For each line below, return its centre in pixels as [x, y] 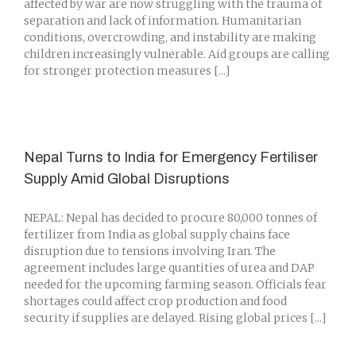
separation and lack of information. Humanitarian [163, 21]
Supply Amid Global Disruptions [127, 179]
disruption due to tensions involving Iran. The [150, 251]
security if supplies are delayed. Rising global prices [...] [175, 318]
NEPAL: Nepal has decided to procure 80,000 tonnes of [170, 218]
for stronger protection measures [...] [127, 71]
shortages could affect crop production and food [155, 301]
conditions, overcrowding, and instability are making [170, 37]
